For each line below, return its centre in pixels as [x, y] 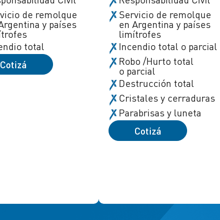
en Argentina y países [165, 24]
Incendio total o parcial [168, 46]
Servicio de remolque [165, 14]
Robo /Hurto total [156, 61]
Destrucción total [157, 83]
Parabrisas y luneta [160, 113]
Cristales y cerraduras [167, 98]
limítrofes [140, 34]
